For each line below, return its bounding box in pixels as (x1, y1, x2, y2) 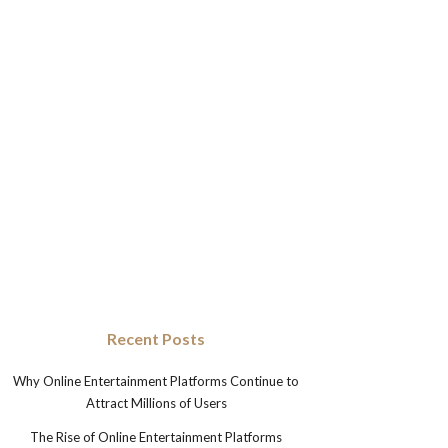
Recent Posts (107, 329, 205, 348)
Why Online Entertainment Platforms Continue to (13, 373, 299, 389)
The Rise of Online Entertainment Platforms (30, 429, 282, 445)
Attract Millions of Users (85, 395, 227, 411)
